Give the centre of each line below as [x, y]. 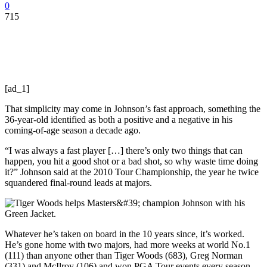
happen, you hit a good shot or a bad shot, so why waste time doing [131, 161]
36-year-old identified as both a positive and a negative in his [119, 119]
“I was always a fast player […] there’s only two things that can [124, 150]
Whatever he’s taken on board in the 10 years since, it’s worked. [125, 234]
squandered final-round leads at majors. [78, 182]
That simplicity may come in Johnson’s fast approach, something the [133, 108]
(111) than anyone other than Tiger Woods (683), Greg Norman [124, 255]
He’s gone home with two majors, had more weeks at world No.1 [128, 244]
